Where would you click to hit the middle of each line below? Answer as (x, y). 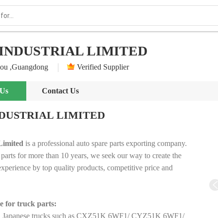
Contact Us (60, 91)
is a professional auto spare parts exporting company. (105, 144)
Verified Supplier (103, 67)
